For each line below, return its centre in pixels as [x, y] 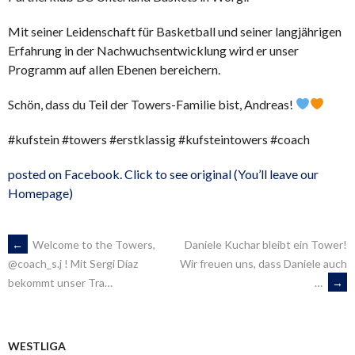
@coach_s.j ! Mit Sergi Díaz [73, 264]
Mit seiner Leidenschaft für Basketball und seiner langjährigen [175, 31]
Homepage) [40, 193]
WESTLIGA [37, 345]
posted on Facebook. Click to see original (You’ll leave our [163, 174]
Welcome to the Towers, [93, 244]
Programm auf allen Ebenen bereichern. [114, 69]
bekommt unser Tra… [60, 283]
